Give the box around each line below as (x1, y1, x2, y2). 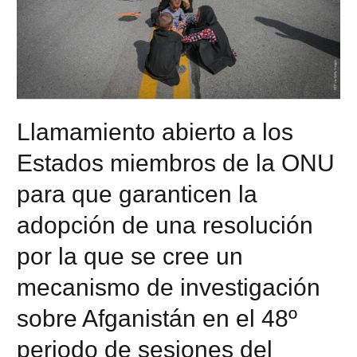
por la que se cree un (17, 242, 244, 269)
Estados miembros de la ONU (17, 149, 335, 176)
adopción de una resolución (17, 211, 314, 238)
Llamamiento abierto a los (17, 118, 294, 145)
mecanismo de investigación (17, 273, 321, 300)
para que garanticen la (17, 180, 258, 207)
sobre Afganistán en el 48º (17, 304, 298, 331)
